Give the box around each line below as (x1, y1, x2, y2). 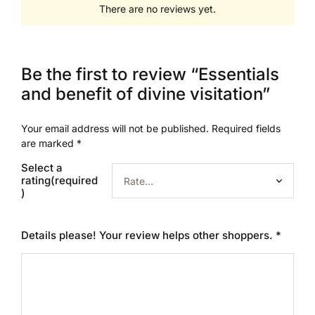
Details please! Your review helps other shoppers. (21, 229, 276, 242)
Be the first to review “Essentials (21, 64, 279, 84)
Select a (21, 161, 63, 174)
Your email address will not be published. (21, 122, 209, 134)
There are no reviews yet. (99, 3, 216, 15)
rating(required (21, 174, 98, 187)
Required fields (212, 122, 281, 134)
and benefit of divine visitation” (21, 84, 270, 104)
